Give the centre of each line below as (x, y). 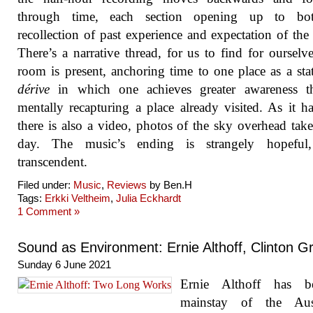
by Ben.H (169, 185)
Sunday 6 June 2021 (64, 264)
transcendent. (52, 162)
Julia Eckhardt (148, 198)
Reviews (127, 185)
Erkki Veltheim (78, 198)
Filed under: (45, 185)
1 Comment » (49, 211)
